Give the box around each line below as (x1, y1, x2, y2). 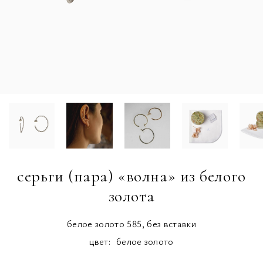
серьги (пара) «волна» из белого (17, 166, 246, 186)
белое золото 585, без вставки (67, 217, 196, 230)
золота (108, 186, 155, 206)
